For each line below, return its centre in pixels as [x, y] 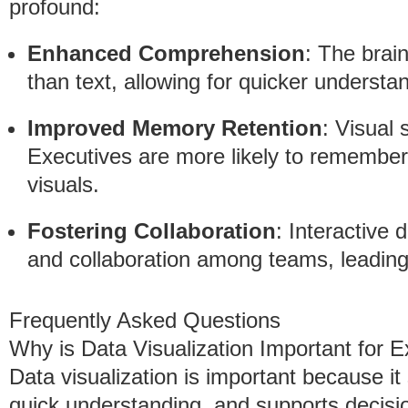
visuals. [63, 184]
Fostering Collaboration [152, 231]
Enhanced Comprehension [166, 53]
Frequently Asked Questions [145, 320]
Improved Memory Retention [175, 128]
